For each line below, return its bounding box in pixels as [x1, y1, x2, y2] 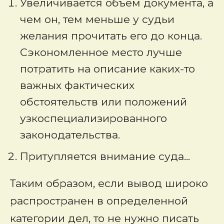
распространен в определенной [10, 194, 188, 207]
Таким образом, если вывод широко [10, 177, 208, 189]
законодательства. [20, 128, 120, 141]
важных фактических [20, 79, 134, 91]
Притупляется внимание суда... [20, 150, 190, 162]
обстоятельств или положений [20, 95, 187, 108]
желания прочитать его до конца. [20, 29, 202, 42]
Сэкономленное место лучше [20, 46, 182, 58]
